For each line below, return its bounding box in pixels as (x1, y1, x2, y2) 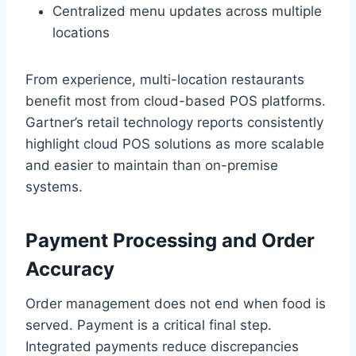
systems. (25, 179, 83, 195)
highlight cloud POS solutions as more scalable (25, 136, 324, 153)
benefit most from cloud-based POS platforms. (25, 93, 326, 110)
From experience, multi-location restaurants (25, 72, 304, 88)
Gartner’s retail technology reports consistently (25, 114, 323, 131)
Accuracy (25, 257, 114, 281)
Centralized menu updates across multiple (52, 3, 322, 20)
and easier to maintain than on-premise (25, 157, 278, 174)
